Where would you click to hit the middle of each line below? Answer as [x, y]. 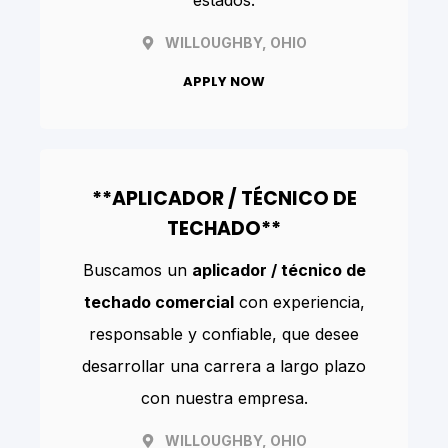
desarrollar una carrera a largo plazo [224, 366]
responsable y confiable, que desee [224, 334]
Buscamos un [137, 270]
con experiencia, [299, 302]
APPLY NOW [224, 82]
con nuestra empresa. [224, 398]
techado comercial [158, 302]
